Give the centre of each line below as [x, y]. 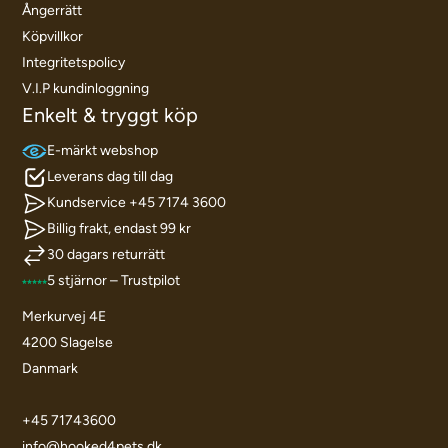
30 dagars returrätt [106, 255]
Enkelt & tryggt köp [110, 115]
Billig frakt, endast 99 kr [119, 229]
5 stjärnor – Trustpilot [114, 281]
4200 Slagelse [68, 343]
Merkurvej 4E [64, 317]
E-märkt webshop [103, 151]
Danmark [50, 369]
